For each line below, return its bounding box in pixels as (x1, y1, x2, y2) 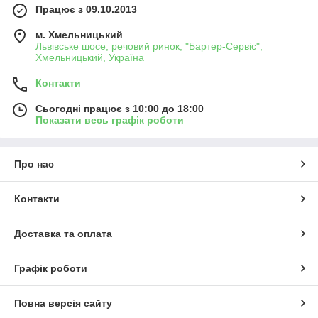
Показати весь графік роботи (35, 114, 184, 126)
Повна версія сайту (14, 297, 112, 309)
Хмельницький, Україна (35, 52, 144, 64)
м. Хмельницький (35, 29, 123, 41)
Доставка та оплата (14, 228, 112, 240)
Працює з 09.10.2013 (35, 4, 137, 16)
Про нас (14, 158, 54, 170)
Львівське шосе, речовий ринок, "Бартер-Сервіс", (35, 40, 263, 53)
